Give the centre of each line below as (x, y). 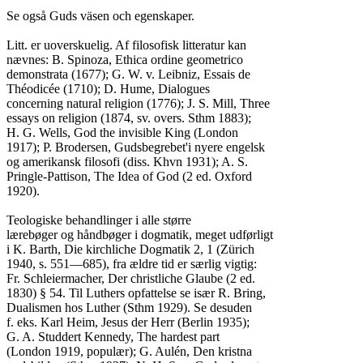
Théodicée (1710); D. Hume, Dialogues (108, 89)
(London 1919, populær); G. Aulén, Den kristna (129, 351)
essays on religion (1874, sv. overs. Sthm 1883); (129, 118)
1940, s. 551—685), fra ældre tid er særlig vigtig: (132, 264)
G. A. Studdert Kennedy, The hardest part (113, 337)
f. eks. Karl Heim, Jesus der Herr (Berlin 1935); (128, 322)
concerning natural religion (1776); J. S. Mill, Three (138, 103)
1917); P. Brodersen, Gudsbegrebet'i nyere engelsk (136, 147)
